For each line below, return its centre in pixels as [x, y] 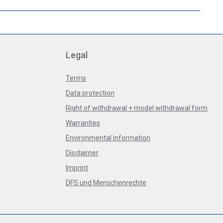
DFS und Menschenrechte [106, 183]
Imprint [77, 168]
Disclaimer [82, 153]
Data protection [90, 93]
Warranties [83, 123]
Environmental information [108, 138]
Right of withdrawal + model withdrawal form [137, 108]
